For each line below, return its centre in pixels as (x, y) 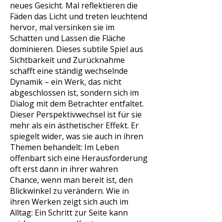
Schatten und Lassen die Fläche (68, 38)
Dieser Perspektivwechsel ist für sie (76, 114)
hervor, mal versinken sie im (62, 27)
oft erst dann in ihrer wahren (64, 169)
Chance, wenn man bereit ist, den (71, 180)
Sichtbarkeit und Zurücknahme (67, 60)
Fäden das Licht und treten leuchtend (79, 16)
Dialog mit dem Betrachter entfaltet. (77, 104)
